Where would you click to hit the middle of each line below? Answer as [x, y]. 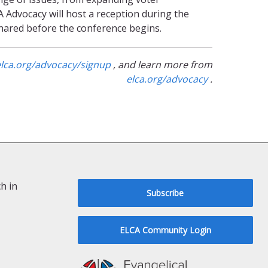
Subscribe [165, 193]
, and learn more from [162, 64]
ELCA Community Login [165, 230]
